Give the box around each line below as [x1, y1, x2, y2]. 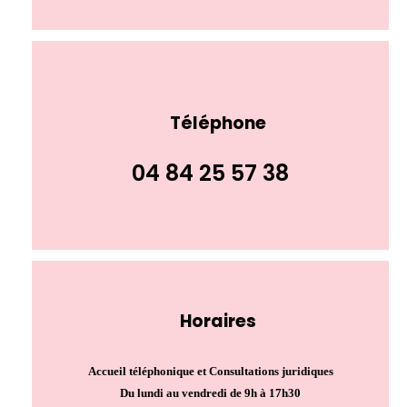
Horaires [179, 309, 256, 334]
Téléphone [169, 111, 266, 136]
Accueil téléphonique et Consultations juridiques [87, 364, 333, 379]
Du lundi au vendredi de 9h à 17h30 [120, 386, 301, 401]
